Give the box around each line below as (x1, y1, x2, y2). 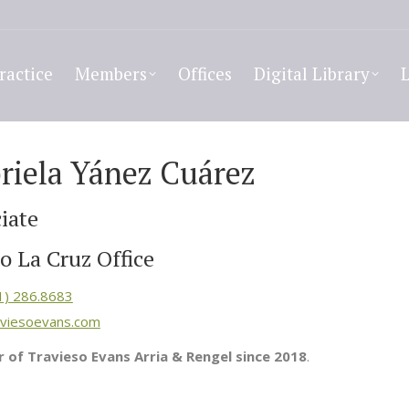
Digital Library (254, 62, 370, 85)
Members (75, 62, 147, 85)
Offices (178, 62, 232, 85)
